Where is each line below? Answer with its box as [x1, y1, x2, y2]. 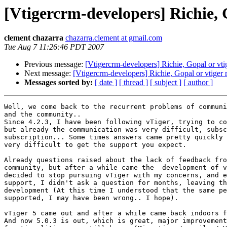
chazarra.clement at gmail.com [65, 33, 162, 43]
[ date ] [95, 78, 117, 87]
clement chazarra [4, 33, 63, 43]
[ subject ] [150, 78, 181, 87]
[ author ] [183, 78, 213, 87]
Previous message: [24, 60, 85, 69]
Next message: [24, 69, 73, 78]
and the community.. [4, 110, 81, 119]
